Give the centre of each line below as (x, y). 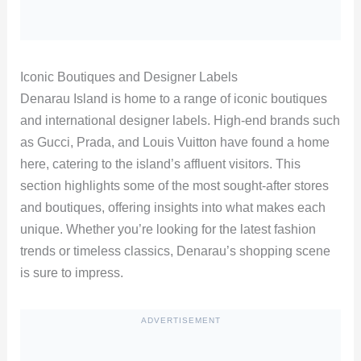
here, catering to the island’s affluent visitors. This (160, 164)
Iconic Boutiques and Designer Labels (129, 77)
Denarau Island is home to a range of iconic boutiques (173, 99)
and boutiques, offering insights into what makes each (172, 208)
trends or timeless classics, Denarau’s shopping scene (175, 251)
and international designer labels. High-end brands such (180, 121)
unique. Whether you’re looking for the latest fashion (168, 230)
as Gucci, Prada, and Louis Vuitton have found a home (174, 143)
